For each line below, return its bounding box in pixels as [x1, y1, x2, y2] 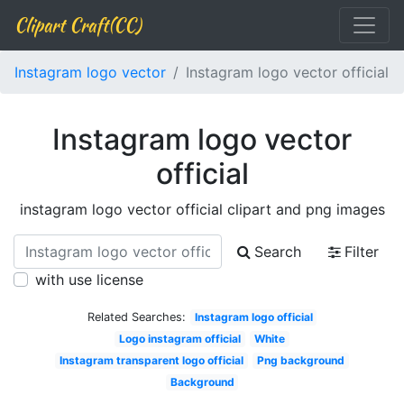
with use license [35, 271, 143, 289]
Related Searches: [87, 310, 186, 324]
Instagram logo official [194, 310, 313, 324]
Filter [344, 243, 379, 261]
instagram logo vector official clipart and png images [19, 200, 385, 218]
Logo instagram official [119, 332, 242, 345]
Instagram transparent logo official [60, 353, 244, 367]
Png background [256, 353, 344, 367]
